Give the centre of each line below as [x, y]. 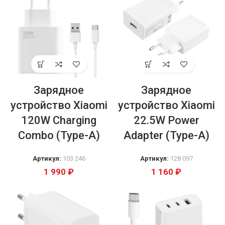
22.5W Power [166, 120]
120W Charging [59, 120]
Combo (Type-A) [59, 135]
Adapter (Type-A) [166, 135]
